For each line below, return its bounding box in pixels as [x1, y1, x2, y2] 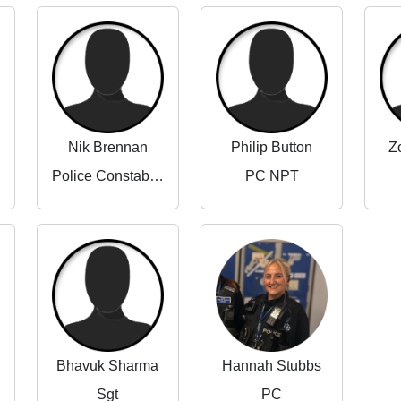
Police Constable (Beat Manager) [149, 168, 164, 184]
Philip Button [231, 140, 313, 156]
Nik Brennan [67, 140, 148, 156]
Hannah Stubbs [222, 357, 322, 373]
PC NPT [244, 168, 299, 184]
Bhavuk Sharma [56, 357, 159, 373]
